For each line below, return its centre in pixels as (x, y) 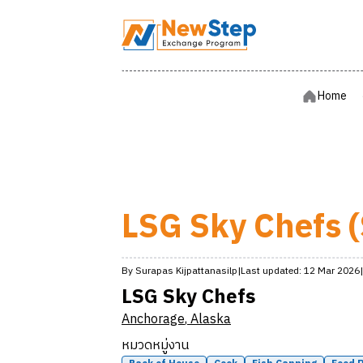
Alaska (211, 320)
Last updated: (271, 271)
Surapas (154, 271)
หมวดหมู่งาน (155, 346)
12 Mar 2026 (332, 271)
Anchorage (153, 320)
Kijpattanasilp (207, 271)
